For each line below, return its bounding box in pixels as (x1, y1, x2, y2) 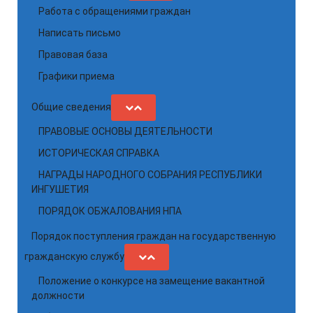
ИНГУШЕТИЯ (31, 184, 89, 195)
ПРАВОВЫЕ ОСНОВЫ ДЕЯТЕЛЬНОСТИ (38, 126, 212, 137)
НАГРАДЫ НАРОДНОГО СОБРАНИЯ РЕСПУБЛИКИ (38, 169, 262, 180)
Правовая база (38, 49, 108, 60)
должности (31, 290, 85, 301)
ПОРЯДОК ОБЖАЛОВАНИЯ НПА (38, 205, 182, 217)
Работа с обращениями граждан (38, 6, 191, 17)
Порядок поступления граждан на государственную (31, 231, 276, 242)
